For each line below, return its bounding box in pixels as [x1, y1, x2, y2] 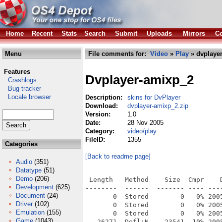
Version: [85, 111, 112, 118]
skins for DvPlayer [127, 94, 180, 101]
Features [4, 68, 30, 75]
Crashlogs [2, 76, 37, 84]
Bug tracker [2, 85, 41, 92]
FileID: [85, 136, 107, 143]
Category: [85, 127, 116, 135]
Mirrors [183, 30, 205, 37]
